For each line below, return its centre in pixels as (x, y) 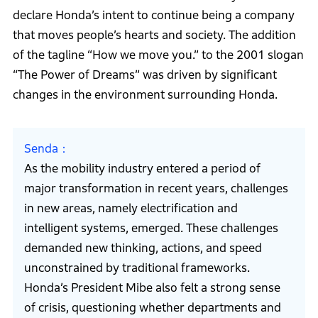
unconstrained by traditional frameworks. (137, 268)
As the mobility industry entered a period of (142, 169)
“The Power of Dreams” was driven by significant (144, 75)
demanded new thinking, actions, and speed (143, 248)
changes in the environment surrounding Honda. (145, 95)
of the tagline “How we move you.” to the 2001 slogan (158, 55)
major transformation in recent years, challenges (156, 189)
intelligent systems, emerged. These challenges (151, 229)
